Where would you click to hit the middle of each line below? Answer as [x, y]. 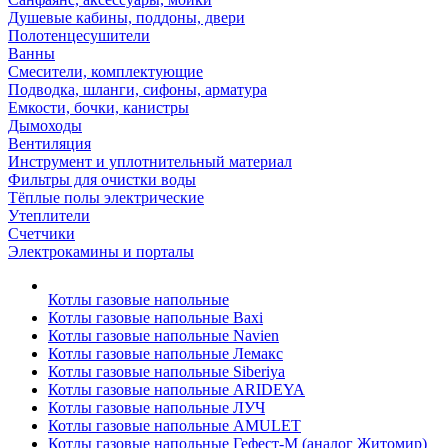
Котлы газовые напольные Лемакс [165, 353]
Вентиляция [49, 143]
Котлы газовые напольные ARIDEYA [176, 389]
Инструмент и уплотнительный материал [150, 161]
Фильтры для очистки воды [102, 179]
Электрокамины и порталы [101, 251]
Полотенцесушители [79, 35]
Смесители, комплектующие [105, 71]
